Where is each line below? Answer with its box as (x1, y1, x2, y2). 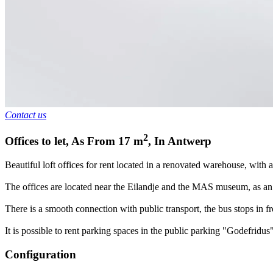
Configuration (5, 247, 76, 261)
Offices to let (5, 135, 66, 148)
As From (71, 135, 115, 148)
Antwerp (168, 135, 211, 148)
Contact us (5, 110, 46, 121)
